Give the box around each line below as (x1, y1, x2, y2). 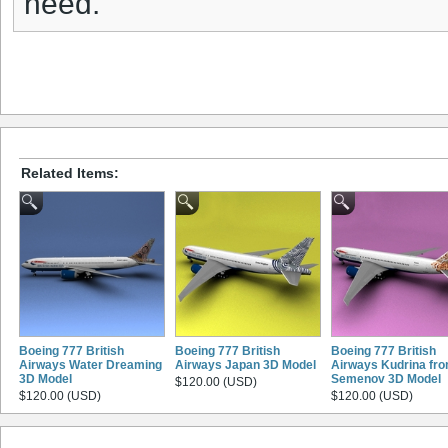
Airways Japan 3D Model (175, 357, 316, 372)
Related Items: (21, 164, 119, 181)
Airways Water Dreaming (19, 357, 162, 372)
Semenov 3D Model (331, 371, 441, 386)
